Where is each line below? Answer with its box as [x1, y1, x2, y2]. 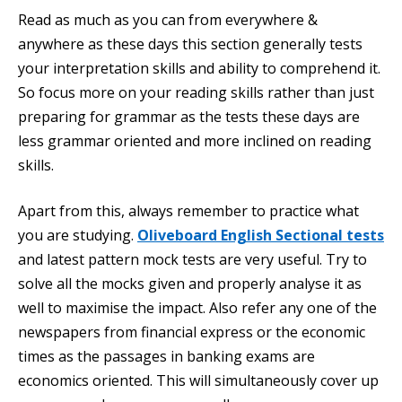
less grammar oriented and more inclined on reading [18, 131, 371, 151]
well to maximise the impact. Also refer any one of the [18, 298, 377, 318]
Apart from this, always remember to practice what [18, 201, 359, 221]
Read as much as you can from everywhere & [18, 10, 318, 30]
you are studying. [18, 225, 137, 245]
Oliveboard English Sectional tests [137, 225, 384, 245]
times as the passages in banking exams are [18, 346, 315, 366]
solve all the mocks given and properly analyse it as [18, 274, 362, 293]
